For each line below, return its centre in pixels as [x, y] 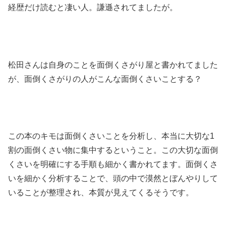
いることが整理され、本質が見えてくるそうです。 [101, 193]
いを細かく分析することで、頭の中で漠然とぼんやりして [113, 179]
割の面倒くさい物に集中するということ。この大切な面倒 [113, 150]
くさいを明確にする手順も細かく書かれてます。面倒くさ [113, 164]
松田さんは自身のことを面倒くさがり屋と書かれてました [113, 65]
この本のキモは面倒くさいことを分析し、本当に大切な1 [111, 136]
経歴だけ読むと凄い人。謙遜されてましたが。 [93, 8]
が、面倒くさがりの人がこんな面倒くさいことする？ [105, 79]
